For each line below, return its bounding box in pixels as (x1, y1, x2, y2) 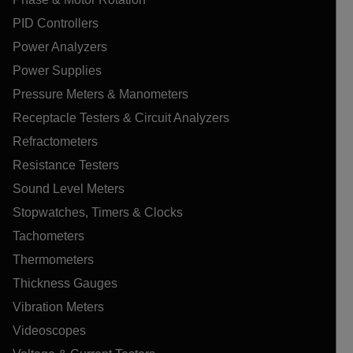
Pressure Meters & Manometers (13, 87, 188, 101)
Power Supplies (13, 63, 102, 77)
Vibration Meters (13, 299, 104, 314)
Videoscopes (13, 323, 86, 337)
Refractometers (13, 134, 98, 148)
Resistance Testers (13, 158, 119, 172)
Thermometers (13, 252, 94, 266)
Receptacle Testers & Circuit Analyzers (13, 110, 229, 124)
